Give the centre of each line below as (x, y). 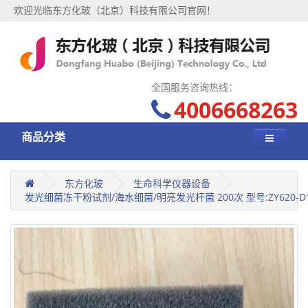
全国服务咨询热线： (195, 87)
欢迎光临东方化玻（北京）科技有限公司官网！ (115, 10)
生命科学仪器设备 (172, 183)
